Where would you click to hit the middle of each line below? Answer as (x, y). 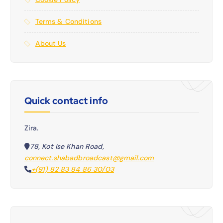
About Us (51, 43)
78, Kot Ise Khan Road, (67, 146)
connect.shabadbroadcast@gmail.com (89, 158)
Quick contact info (66, 100)
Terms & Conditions (68, 21)
